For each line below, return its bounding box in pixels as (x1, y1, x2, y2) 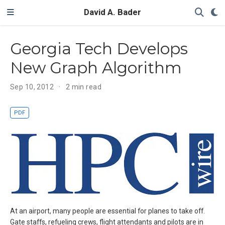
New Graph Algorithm (10, 58, 182, 77)
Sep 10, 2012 (10, 82, 56, 91)
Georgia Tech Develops (10, 39, 188, 58)
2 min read (65, 82, 102, 91)
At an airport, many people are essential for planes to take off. (10, 207, 205, 215)
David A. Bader (84, 8, 141, 17)
